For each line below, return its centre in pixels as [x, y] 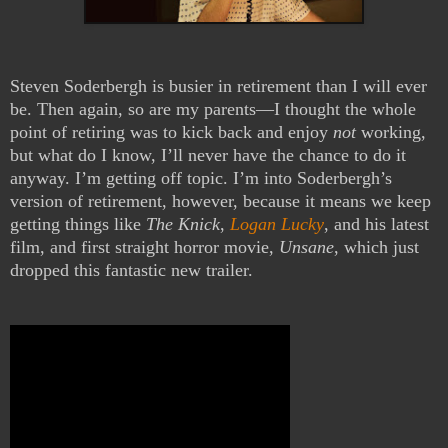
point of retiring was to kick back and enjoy [171, 132]
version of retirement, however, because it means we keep [220, 201]
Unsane [306, 247]
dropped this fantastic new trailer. [131, 270]
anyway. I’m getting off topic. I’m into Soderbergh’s [201, 178]
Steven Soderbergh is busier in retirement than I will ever [218, 86]
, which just [376, 247]
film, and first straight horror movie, [144, 247]
